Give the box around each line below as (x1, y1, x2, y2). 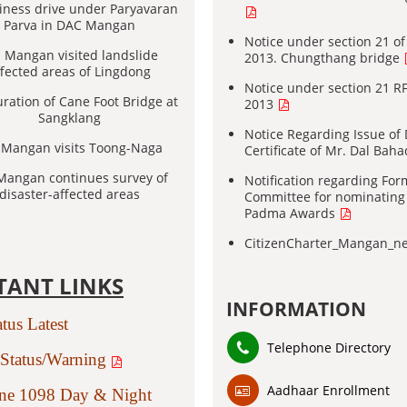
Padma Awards (244, 204, 339, 222)
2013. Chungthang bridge (244, 49, 403, 66)
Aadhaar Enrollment (267, 381, 390, 399)
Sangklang (37, 109, 101, 126)
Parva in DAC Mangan (3, 16, 135, 34)
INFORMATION (226, 296, 366, 322)
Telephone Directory (267, 338, 391, 356)
